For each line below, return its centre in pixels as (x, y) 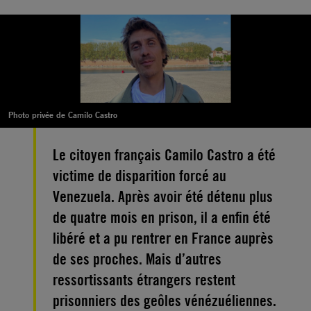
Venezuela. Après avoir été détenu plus (163, 196)
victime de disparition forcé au (140, 175)
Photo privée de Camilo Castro (63, 115)
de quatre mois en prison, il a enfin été (162, 217)
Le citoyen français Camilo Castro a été (164, 154)
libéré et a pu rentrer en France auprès (163, 238)
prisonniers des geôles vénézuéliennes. (165, 300)
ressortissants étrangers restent (144, 279)
